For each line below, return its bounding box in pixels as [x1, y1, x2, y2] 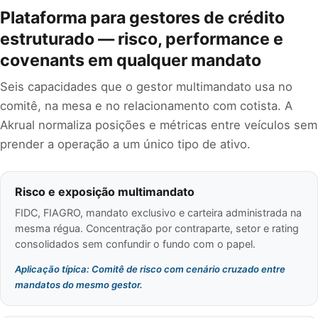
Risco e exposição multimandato [15, 185, 194, 199]
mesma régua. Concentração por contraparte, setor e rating [15, 222, 299, 235]
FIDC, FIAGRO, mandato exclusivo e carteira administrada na [15, 207, 302, 219]
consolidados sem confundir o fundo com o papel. [15, 238, 256, 251]
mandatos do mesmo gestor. [15, 279, 143, 291]
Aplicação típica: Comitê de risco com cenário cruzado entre [15, 263, 285, 275]
